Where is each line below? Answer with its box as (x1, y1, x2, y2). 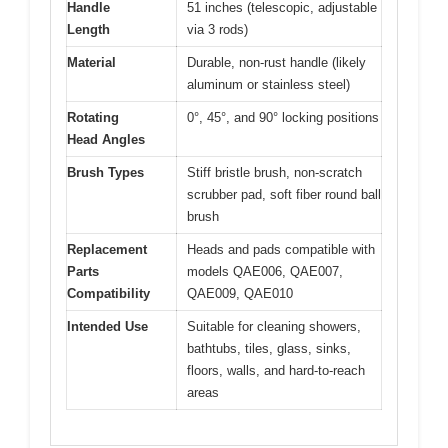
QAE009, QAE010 (187, 286, 293, 302)
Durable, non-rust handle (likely (187, 55, 366, 71)
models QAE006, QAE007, (187, 264, 343, 280)
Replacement (67, 242, 147, 258)
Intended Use (67, 319, 148, 335)
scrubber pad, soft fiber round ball (187, 187, 381, 203)
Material (67, 55, 116, 71)
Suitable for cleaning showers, (187, 319, 361, 335)
